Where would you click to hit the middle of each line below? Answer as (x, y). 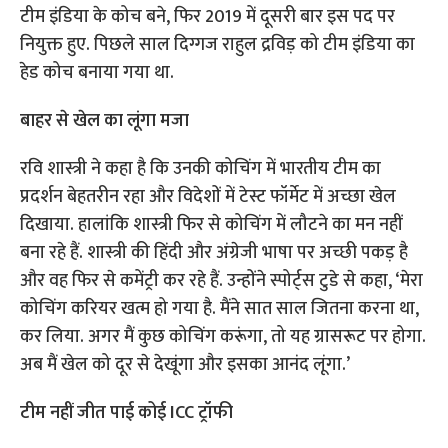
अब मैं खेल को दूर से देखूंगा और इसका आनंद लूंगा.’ (185, 365)
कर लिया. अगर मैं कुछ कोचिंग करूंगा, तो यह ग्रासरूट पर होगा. (223, 337)
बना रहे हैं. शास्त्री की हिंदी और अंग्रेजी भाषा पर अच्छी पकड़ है (214, 253)
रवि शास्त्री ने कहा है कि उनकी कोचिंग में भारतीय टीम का (201, 169)
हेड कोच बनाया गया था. (97, 73)
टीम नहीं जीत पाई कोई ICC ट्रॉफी (127, 413)
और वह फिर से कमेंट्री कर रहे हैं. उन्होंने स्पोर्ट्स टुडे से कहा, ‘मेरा (222, 281)
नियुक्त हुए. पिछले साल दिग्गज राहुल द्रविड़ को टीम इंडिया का (218, 45)
